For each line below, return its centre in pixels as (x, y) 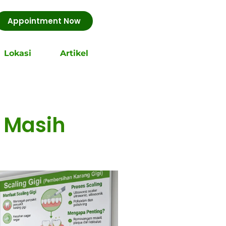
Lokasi (17, 53)
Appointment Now (44, 21)
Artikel (74, 53)
